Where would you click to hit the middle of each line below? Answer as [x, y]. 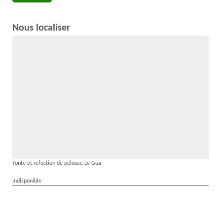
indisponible [27, 181]
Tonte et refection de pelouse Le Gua [57, 163]
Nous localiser [41, 28]
